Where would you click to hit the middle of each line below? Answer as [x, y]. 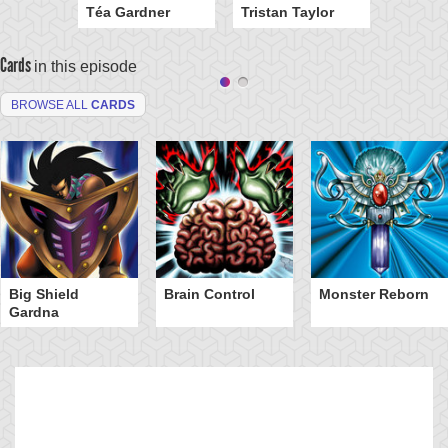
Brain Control [209, 293]
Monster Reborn [373, 293]
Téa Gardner [128, 12]
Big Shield [43, 293]
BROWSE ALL [51, 104]
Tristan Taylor [287, 12]
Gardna [33, 311]
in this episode [85, 66]
